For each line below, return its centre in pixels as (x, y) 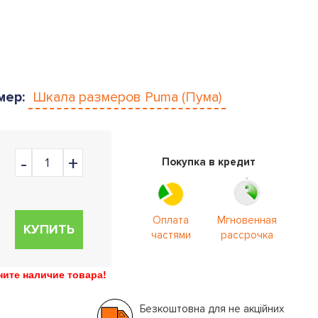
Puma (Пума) (183, 97)
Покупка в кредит (209, 162)
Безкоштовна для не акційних (212, 309)
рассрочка (247, 235)
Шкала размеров (89, 97)
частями (171, 235)
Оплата (171, 220)
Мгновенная (247, 220)
